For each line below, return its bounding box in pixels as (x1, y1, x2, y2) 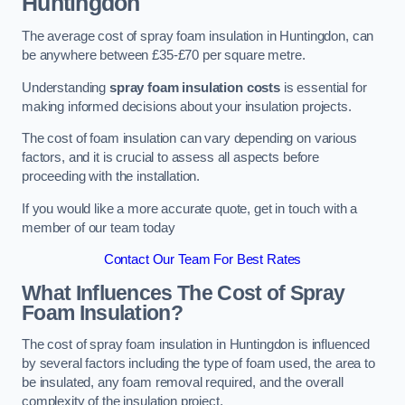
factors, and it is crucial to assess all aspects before (22, 150, 320, 165)
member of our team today (22, 220, 175, 235)
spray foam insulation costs (108, 80, 281, 95)
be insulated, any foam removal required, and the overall (22, 375, 344, 391)
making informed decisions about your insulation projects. (22, 99, 352, 114)
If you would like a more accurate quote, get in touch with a (22, 201, 358, 216)
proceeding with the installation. (22, 169, 201, 184)
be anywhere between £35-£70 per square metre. (22, 48, 306, 63)
